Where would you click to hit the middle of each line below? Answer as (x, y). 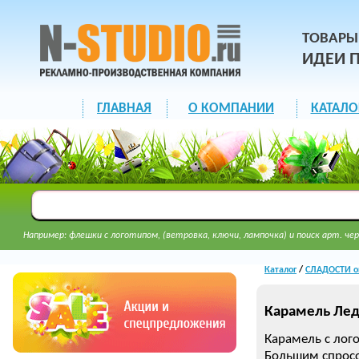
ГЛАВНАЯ (124, 109)
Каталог (280, 270)
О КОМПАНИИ (231, 109)
